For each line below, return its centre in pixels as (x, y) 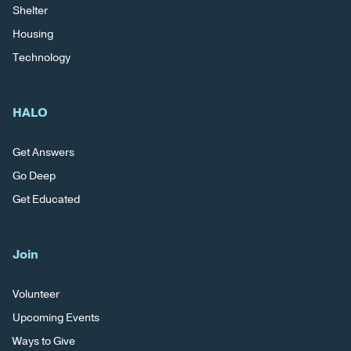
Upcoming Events (56, 318)
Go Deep (34, 176)
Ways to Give (43, 342)
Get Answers (43, 153)
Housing (33, 34)
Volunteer (36, 295)
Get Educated (46, 200)
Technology (41, 58)
